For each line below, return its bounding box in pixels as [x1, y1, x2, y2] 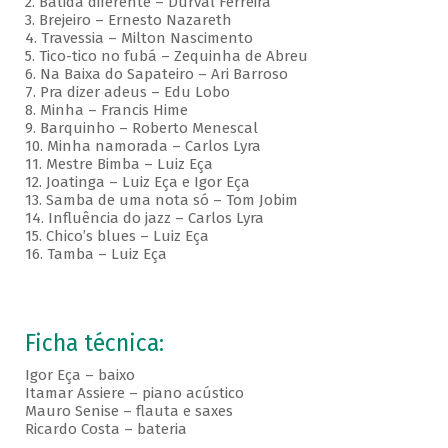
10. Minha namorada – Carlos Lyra [24, 137, 261, 156]
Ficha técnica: [24, 330, 164, 358]
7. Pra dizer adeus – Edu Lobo [24, 83, 230, 102]
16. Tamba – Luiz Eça [24, 245, 167, 264]
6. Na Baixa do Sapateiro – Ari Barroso [24, 65, 288, 84]
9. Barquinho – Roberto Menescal [24, 119, 258, 138]
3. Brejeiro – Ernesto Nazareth [24, 11, 232, 30]
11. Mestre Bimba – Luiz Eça [24, 155, 213, 174]
